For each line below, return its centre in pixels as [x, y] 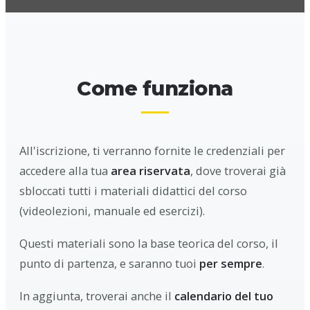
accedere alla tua [65, 171]
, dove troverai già [238, 171]
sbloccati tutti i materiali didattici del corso [133, 191]
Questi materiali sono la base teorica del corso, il [149, 244]
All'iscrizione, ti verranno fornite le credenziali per [152, 151]
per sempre [231, 264]
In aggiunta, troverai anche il [97, 297]
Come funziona [155, 89]
